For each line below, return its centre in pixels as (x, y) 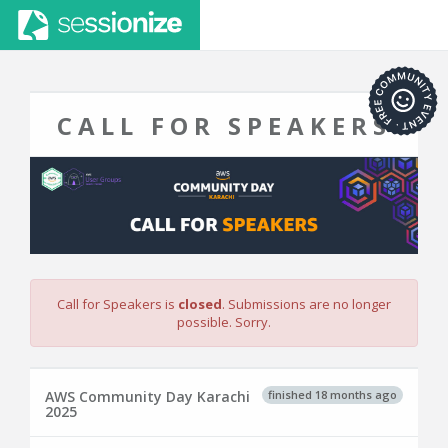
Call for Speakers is (117, 304)
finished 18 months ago (332, 394)
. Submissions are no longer (306, 304)
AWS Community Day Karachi (147, 396)
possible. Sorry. (224, 322)
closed (200, 304)
